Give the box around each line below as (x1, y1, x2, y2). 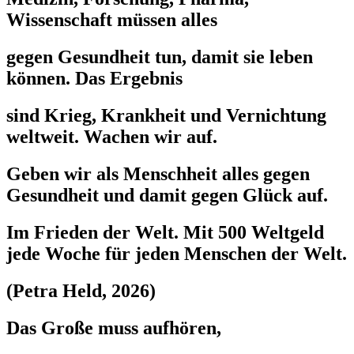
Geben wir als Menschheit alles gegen (6, 163, 310, 184)
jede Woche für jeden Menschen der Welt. (6, 243, 347, 264)
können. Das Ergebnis (6, 68, 183, 88)
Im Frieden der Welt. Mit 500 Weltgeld (6, 221, 324, 243)
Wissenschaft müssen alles (6, 9, 217, 31)
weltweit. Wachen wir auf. (6, 126, 217, 147)
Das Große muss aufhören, (6, 317, 221, 338)
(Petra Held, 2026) (6, 280, 156, 301)
